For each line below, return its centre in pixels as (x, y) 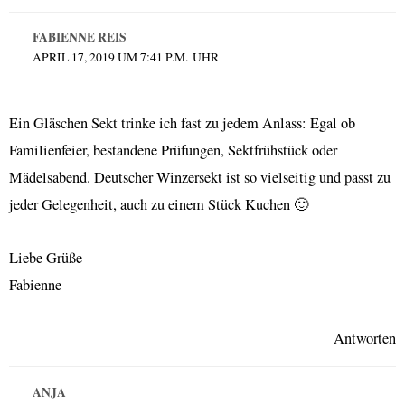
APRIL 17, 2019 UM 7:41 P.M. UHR (125, 57)
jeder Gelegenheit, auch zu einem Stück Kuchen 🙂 (159, 205)
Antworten (365, 338)
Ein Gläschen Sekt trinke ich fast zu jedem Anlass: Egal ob (182, 123)
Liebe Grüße (46, 258)
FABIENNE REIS (79, 38)
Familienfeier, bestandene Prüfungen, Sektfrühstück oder (173, 151)
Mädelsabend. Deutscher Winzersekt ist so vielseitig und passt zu (200, 178)
